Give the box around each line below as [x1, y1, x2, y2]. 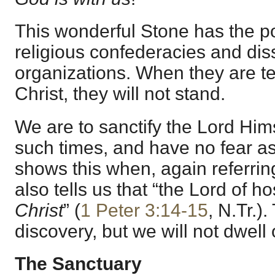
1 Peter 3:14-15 [80, 199, 208, 220]
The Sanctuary [15, 253, 142, 274]
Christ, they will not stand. [15, 83, 225, 104]
